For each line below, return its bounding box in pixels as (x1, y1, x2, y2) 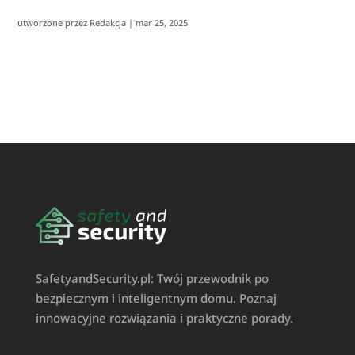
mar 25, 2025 (136, 16, 189, 29)
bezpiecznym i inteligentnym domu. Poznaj (35, 290, 277, 307)
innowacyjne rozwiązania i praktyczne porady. (35, 310, 293, 326)
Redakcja (90, 16, 127, 29)
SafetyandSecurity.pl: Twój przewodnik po (35, 270, 269, 287)
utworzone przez (17, 16, 90, 29)
